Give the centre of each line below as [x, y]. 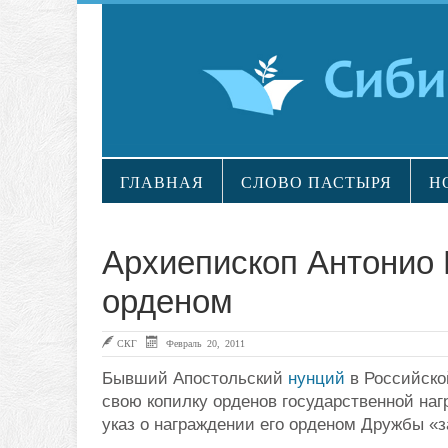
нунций [316, 379]
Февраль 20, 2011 [203, 343]
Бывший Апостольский [195, 379]
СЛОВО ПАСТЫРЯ [316, 183]
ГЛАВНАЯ [162, 183]
